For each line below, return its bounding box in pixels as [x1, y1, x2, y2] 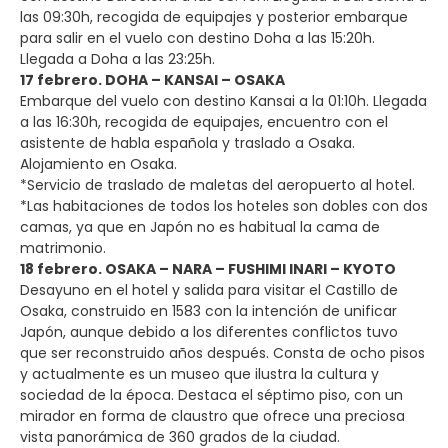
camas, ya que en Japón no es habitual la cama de [20, 216, 380, 237]
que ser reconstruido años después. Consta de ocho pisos [20, 342, 425, 363]
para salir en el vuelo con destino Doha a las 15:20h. [20, 27, 375, 48]
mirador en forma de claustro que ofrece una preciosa [20, 405, 405, 426]
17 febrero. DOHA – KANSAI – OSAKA [20, 69, 285, 90]
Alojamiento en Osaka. [20, 153, 177, 174]
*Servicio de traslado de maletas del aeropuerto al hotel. [20, 174, 415, 195]
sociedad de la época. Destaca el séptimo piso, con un [20, 384, 403, 405]
